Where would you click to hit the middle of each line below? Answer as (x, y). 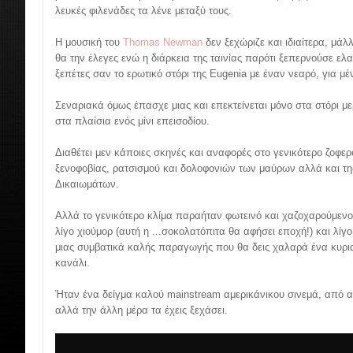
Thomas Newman (163, 42)
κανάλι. (72, 262)
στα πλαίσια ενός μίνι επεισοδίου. (132, 121)
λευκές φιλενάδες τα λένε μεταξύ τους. (143, 10)
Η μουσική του (89, 42)
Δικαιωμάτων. (87, 184)
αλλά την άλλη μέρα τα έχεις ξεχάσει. (141, 310)
